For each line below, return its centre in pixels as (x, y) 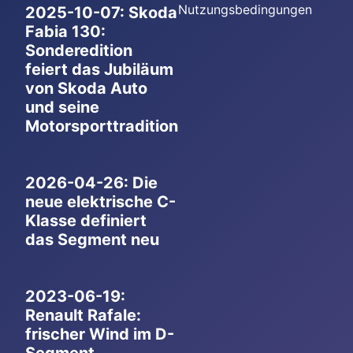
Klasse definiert (86, 220)
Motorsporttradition (102, 126)
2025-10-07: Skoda (101, 12)
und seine (62, 107)
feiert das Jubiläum (99, 69)
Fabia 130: (65, 31)
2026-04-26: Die (91, 182)
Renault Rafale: (83, 315)
